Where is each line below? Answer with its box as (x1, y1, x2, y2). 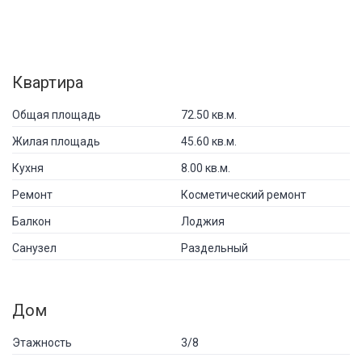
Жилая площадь (12, 134, 100, 148)
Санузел (12, 241, 57, 255)
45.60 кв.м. (181, 134, 237, 148)
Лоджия (181, 214, 225, 228)
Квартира (12, 72, 83, 92)
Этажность (12, 335, 72, 349)
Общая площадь (12, 107, 101, 121)
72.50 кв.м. (181, 107, 237, 121)
